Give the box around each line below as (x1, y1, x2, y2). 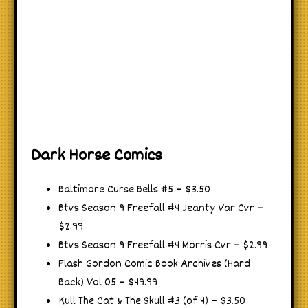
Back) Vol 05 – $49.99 (58, 274, 157, 291)
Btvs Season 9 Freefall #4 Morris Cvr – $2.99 (58, 236, 267, 254)
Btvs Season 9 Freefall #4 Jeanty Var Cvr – (58, 199, 263, 217)
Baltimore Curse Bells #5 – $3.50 (58, 181, 210, 199)
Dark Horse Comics (31, 142, 162, 170)
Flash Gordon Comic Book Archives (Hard (58, 255, 250, 273)
